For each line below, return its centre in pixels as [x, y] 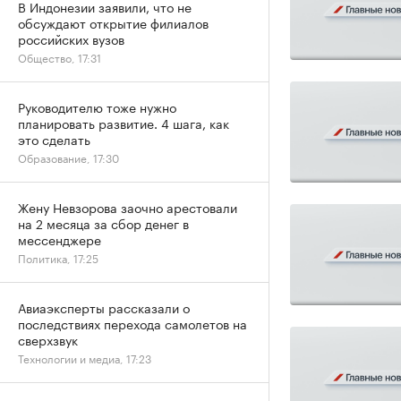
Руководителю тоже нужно [97, 107]
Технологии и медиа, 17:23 [85, 358]
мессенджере [60, 239]
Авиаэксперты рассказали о [104, 307]
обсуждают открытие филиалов [113, 22]
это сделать [54, 139]
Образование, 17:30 [68, 157]
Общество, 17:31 [60, 57]
